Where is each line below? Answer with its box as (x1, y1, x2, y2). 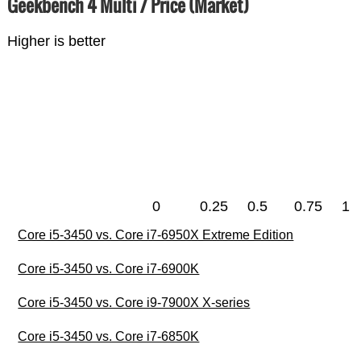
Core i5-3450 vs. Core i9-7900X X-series (18, 296, 251, 310)
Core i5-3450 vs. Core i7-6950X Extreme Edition (18, 228, 294, 243)
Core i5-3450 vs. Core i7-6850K (18, 330, 200, 344)
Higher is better (6, 33, 106, 50)
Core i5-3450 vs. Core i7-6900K (18, 262, 200, 276)
